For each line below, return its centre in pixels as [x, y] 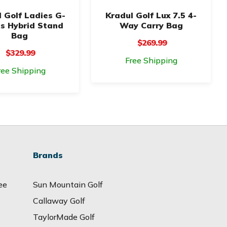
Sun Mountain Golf [68, 184]
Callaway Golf [59, 200]
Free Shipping [151, 60]
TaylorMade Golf [64, 217]
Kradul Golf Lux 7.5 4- [151, 15]
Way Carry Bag [151, 25]
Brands [48, 155]
